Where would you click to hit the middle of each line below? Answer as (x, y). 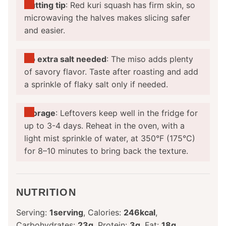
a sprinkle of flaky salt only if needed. (96, 84)
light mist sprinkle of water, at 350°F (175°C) (110, 138)
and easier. (45, 31)
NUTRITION (46, 192)
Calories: (106, 213)
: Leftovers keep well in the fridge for (127, 113)
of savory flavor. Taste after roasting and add (111, 72)
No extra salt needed (65, 59)
